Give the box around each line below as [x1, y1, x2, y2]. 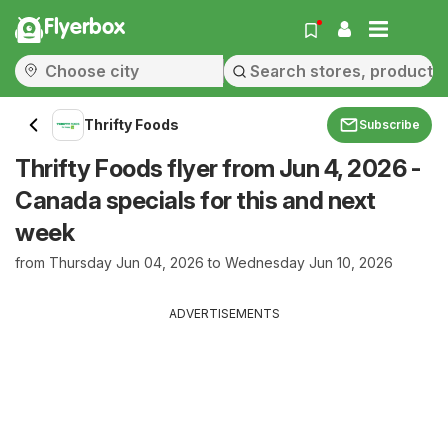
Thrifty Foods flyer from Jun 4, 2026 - [15, 154, 420, 183]
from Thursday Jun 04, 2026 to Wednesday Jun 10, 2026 [15, 254, 393, 271]
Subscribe [359, 117, 420, 132]
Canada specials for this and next [15, 186, 376, 215]
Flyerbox [44, 17, 125, 39]
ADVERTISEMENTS [168, 306, 280, 321]
